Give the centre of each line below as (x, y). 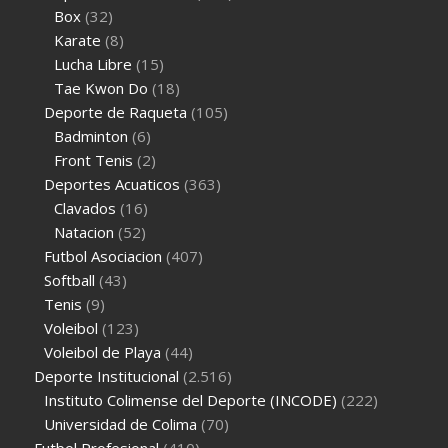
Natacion (84, 232)
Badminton (91, 136)
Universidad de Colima (121, 424)
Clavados (85, 208)
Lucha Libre (93, 64)
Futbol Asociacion (103, 256)
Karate (78, 40)
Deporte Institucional (107, 376)
